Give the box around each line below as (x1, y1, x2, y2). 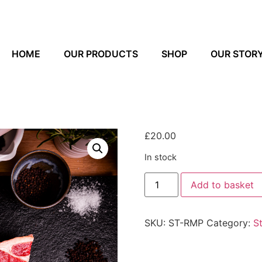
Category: (206, 216, 253, 229)
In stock (144, 152, 177, 163)
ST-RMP (168, 216, 204, 229)
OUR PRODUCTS (63, 48, 138, 60)
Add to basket (190, 178, 254, 191)
